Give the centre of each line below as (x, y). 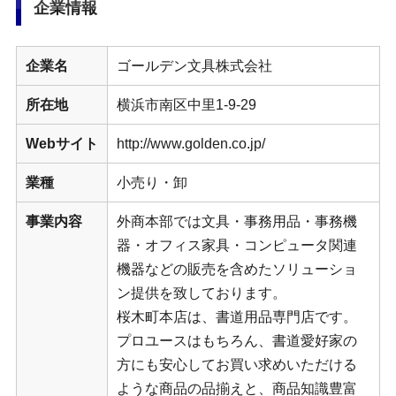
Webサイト (61, 143)
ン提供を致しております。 (201, 293)
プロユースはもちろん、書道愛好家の (236, 340)
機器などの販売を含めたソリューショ (236, 269)
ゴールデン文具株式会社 (194, 65)
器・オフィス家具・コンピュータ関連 (236, 245)
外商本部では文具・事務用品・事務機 (236, 221)
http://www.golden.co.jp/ (190, 143)
